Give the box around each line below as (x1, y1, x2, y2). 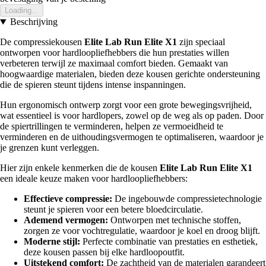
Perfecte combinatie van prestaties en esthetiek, (80, 236, 258, 247)
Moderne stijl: (24, 236, 80, 247)
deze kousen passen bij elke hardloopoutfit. (24, 247, 185, 258)
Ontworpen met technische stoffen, (108, 215, 241, 226)
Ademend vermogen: (24, 215, 108, 226)
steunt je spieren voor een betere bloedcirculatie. (24, 204, 203, 215)
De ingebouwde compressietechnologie (112, 194, 262, 204)
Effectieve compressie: (24, 194, 112, 204)
